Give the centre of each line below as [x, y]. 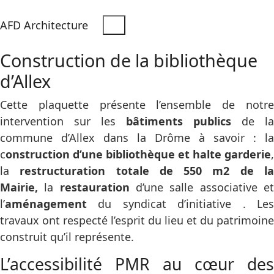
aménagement [46, 204]
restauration [94, 187]
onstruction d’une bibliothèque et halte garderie [138, 154]
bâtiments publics [179, 121]
